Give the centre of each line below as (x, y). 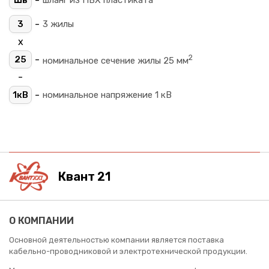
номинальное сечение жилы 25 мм (116, 61)
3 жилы (58, 24)
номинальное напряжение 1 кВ (107, 95)
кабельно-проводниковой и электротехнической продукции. (128, 252)
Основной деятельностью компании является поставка (116, 240)
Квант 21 (84, 176)
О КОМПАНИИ (41, 221)
